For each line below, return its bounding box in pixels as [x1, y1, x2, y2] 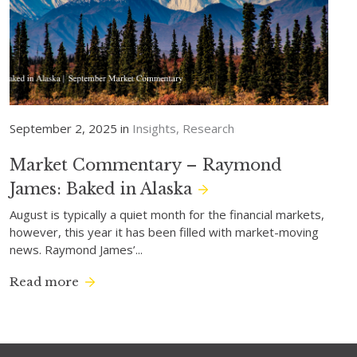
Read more [9, 274, 79, 289]
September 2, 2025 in [9, 120, 129, 136]
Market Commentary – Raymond [9, 155, 282, 175]
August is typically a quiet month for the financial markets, [9, 206, 324, 222]
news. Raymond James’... [9, 241, 143, 257]
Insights [131, 120, 176, 136]
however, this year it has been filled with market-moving [9, 224, 319, 240]
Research [182, 120, 234, 136]
